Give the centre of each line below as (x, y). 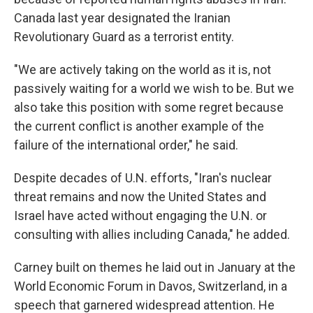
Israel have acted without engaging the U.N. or (140, 216)
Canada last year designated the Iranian (122, 18)
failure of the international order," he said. (126, 145)
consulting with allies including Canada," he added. (152, 234)
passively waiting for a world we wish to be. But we (154, 88)
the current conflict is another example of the (139, 126)
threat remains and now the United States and (140, 197)
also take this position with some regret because (149, 107)
